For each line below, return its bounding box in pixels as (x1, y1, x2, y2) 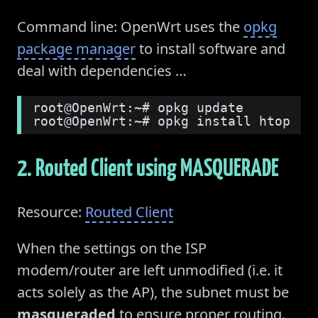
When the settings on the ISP (17, 238, 207, 258)
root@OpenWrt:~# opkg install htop (33, 114, 291, 129)
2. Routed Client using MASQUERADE (17, 152, 279, 183)
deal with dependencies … (17, 61, 187, 81)
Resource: (17, 202, 85, 221)
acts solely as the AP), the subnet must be (17, 282, 289, 302)
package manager (17, 39, 136, 59)
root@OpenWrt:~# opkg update (33, 101, 244, 116)
